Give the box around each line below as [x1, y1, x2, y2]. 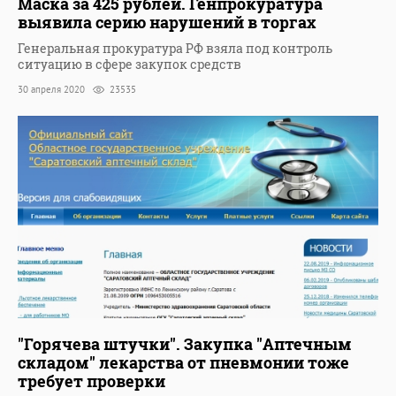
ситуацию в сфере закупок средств [18, 56, 241, 73]
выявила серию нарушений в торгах [18, 11, 316, 34]
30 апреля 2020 [18, 83, 88, 96]
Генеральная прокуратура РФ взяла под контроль [18, 40, 332, 57]
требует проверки [18, 370, 165, 392]
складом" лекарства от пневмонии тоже [18, 352, 349, 374]
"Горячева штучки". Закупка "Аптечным [18, 333, 352, 355]
